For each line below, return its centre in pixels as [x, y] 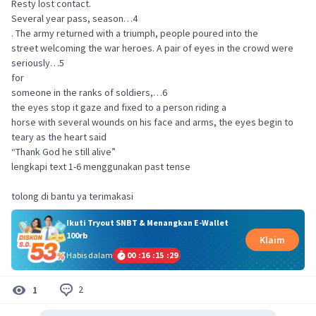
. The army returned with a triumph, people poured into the [135, 33]
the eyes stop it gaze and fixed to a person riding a [119, 107]
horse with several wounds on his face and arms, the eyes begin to [152, 122]
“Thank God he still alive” [63, 152]
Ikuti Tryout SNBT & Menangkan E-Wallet [147, 222]
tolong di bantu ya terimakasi [72, 196]
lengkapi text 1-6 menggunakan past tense [101, 166]
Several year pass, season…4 [74, 18]
